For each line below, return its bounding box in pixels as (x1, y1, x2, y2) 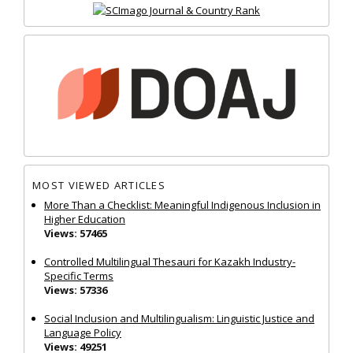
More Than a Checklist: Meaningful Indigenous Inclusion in (44, 197, 321, 212)
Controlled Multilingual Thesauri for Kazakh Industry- (44, 254, 295, 269)
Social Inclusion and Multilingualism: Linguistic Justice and (44, 310, 314, 325)
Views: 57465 (44, 225, 107, 240)
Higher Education (44, 211, 125, 226)
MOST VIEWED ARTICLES (32, 178, 165, 193)
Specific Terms (44, 268, 113, 283)
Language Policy (44, 325, 121, 340)
